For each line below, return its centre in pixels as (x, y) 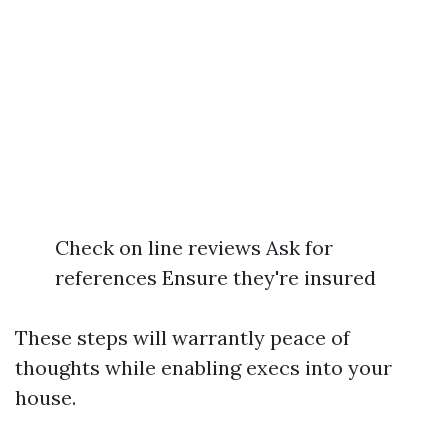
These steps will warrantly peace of (182, 337)
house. (45, 397)
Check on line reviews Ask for (194, 247)
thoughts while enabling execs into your (203, 367)
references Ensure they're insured (215, 277)
